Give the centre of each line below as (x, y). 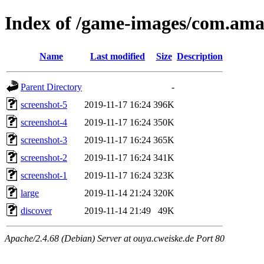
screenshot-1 (44, 175)
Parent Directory (51, 87)
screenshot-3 (44, 140)
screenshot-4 (44, 122)
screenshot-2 (44, 157)
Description (200, 56)
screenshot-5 (44, 104)
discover (36, 210)
